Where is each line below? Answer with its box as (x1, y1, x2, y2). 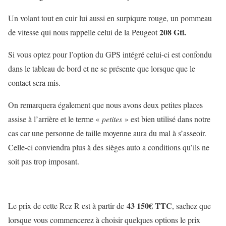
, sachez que (172, 200, 211, 211)
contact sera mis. (8, 77, 61, 88)
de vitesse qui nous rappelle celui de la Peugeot (8, 27, 159, 38)
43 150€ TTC (127, 200, 172, 212)
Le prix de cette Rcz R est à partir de (8, 200, 127, 211)
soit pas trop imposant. (8, 156, 79, 167)
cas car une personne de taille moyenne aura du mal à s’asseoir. (8, 128, 206, 139)
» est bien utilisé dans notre (122, 114, 210, 125)
